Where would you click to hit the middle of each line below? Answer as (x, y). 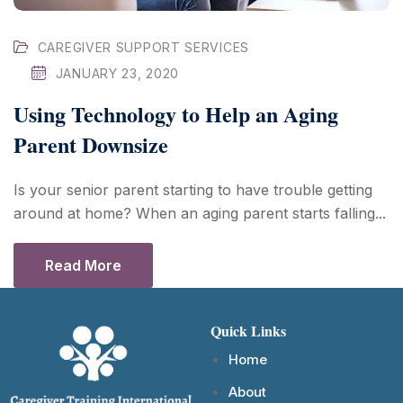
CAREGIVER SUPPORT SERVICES (143, 47)
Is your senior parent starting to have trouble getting (193, 189)
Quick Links (248, 330)
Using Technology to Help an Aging (176, 113)
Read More (83, 265)
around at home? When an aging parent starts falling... (200, 213)
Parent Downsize (91, 144)
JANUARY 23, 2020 (117, 73)
